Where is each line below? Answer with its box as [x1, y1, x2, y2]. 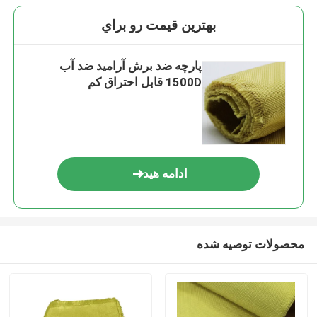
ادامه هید [143, 166, 188, 181]
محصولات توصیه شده [197, 236, 305, 251]
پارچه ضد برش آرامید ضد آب [59, 59, 202, 74]
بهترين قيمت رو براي [101, 17, 216, 34]
